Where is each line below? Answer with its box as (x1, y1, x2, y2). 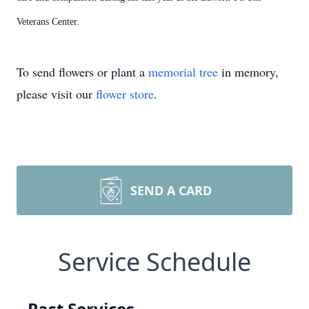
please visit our (17, 86, 96, 102)
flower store (96, 86, 154, 102)
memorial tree (148, 63, 218, 80)
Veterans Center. (17, 17, 79, 27)
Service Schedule (58, 245, 251, 279)
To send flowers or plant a (17, 63, 148, 80)
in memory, (218, 63, 279, 80)
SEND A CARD (130, 182, 212, 199)
